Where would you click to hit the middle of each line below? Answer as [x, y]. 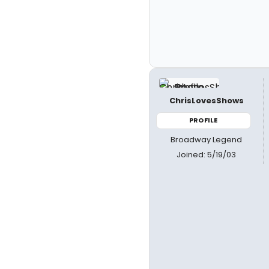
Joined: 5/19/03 [207, 154]
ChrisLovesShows [206, 101]
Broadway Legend [207, 139]
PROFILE [204, 120]
